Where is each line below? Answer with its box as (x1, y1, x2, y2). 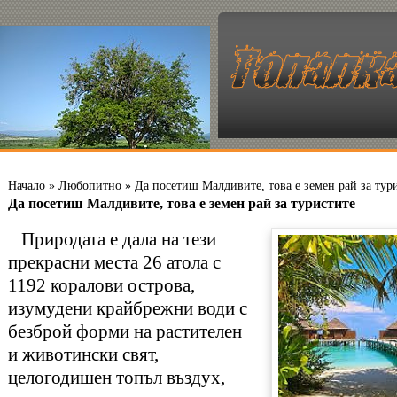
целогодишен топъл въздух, (8, 367, 225, 388)
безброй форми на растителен (8, 321, 242, 342)
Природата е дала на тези (8, 229, 216, 250)
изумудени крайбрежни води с (8, 298, 247, 319)
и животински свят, (8, 344, 159, 365)
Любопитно (58, 179, 121, 192)
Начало (8, 179, 45, 192)
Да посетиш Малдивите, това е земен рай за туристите (8, 196, 355, 211)
